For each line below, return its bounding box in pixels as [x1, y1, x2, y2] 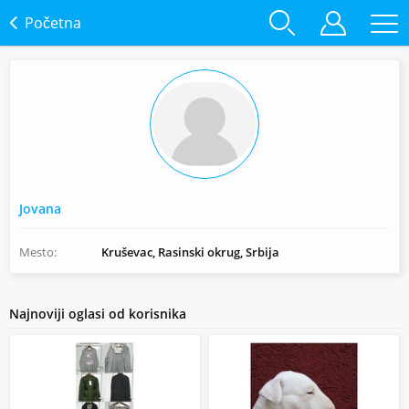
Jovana [19, 200, 61, 217]
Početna [25, 13, 81, 33]
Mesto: [19, 244, 57, 260]
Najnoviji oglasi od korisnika [9, 305, 186, 322]
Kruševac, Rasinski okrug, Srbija [101, 244, 279, 260]
